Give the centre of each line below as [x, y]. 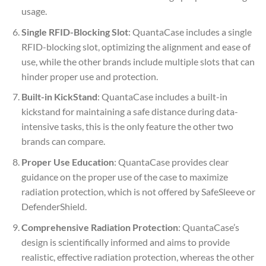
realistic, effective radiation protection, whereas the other [137, 256]
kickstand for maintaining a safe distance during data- [129, 112]
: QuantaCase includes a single [190, 31]
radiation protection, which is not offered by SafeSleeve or [138, 191]
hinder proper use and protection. [89, 76]
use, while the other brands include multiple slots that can [138, 61]
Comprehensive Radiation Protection [99, 227]
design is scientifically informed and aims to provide [125, 242]
